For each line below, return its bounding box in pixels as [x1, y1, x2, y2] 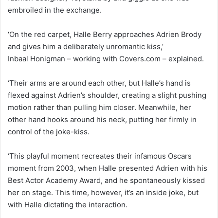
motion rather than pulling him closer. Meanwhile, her [8, 102, 191, 112]
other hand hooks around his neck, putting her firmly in [8, 114, 197, 124]
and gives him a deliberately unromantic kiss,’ [8, 41, 163, 51]
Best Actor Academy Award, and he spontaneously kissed [8, 175, 205, 185]
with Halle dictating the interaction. [8, 200, 127, 209]
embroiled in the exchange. [8, 5, 102, 15]
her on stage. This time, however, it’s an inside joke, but [8, 187, 199, 197]
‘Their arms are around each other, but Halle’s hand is [8, 78, 191, 88]
